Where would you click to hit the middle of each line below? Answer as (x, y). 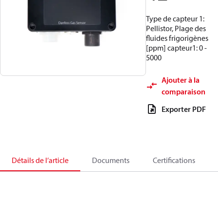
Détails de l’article (40, 160)
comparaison (183, 91)
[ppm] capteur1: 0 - (176, 48)
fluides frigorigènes (177, 38)
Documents (111, 160)
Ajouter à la (181, 80)
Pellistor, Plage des (176, 28)
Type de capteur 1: (175, 18)
